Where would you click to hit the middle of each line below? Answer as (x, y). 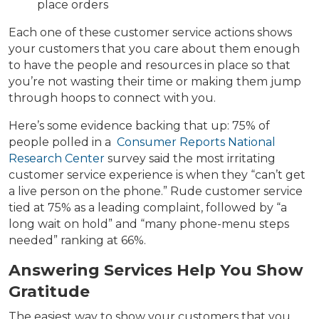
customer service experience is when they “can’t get (157, 175)
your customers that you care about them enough (154, 49)
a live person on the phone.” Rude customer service (156, 192)
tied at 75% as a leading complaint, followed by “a (148, 208)
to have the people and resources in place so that (150, 66)
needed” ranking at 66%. (77, 241)
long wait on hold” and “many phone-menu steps (149, 224)
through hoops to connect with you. (112, 98)
